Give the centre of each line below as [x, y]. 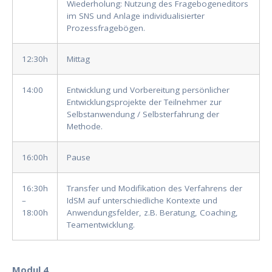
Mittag [78, 59]
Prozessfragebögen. [106, 28]
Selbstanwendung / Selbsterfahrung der [143, 114]
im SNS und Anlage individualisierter [136, 16]
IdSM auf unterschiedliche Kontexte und [142, 201]
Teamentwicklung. [101, 225]
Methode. [85, 127]
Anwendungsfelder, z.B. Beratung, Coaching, [152, 213]
